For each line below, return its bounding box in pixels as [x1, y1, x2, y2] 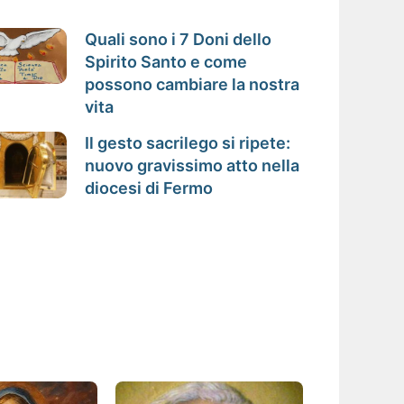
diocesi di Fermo [84, 178, 213, 197]
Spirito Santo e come [84, 51, 247, 71]
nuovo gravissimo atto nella [84, 155, 299, 175]
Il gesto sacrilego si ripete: [84, 133, 290, 152]
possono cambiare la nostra [84, 74, 299, 94]
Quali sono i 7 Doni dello [84, 29, 271, 49]
